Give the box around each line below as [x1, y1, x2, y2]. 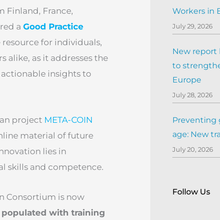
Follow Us [172, 187, 211, 196]
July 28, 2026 [172, 90, 213, 99]
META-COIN [44, 114, 93, 125]
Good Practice [23, 21, 83, 31]
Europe [172, 75, 202, 84]
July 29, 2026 [172, 22, 213, 30]
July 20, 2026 [172, 145, 214, 153]
